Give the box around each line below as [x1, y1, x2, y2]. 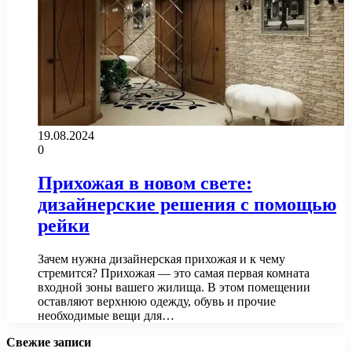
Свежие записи [6, 335, 91, 349]
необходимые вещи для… [38, 308, 174, 322]
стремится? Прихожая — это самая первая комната [38, 266, 310, 280]
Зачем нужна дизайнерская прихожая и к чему [38, 251, 285, 266]
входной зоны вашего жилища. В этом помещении [38, 280, 310, 294]
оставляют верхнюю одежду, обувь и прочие [38, 294, 276, 308]
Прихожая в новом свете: [38, 172, 252, 193]
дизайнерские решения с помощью [38, 193, 336, 214]
